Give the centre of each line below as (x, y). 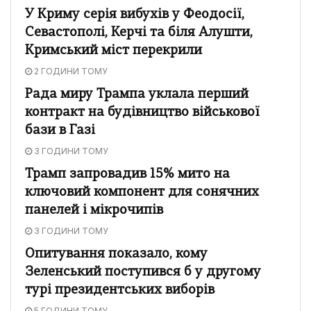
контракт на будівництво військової (142, 112)
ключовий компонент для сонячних (142, 192)
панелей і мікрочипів (94, 210)
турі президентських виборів (120, 290)
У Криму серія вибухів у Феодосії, (135, 15)
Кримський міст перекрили (114, 51)
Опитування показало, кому (116, 254)
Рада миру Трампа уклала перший (137, 94)
